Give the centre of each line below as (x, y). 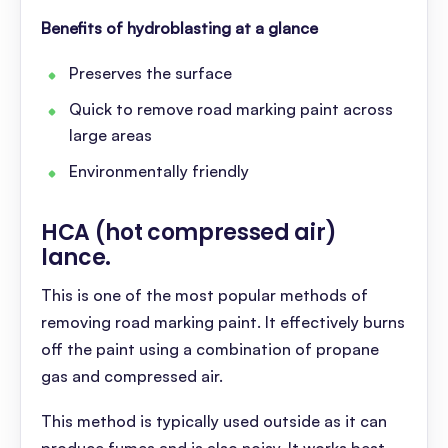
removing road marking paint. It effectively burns (223, 322)
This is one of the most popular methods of (204, 295)
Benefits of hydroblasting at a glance (181, 28)
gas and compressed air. (134, 376)
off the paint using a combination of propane (210, 349)
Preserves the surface (152, 73)
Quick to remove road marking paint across (231, 109)
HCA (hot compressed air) (189, 232)
